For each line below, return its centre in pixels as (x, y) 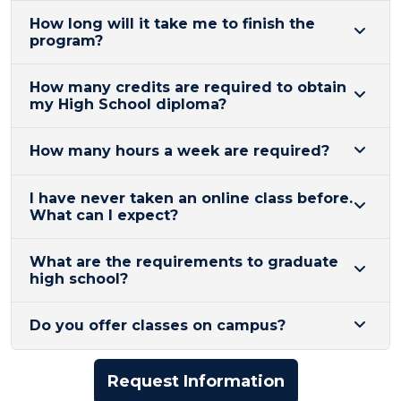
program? (66, 40)
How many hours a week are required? (179, 151)
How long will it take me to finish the (172, 23)
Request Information (196, 381)
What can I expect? (104, 215)
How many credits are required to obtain (188, 87)
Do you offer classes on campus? (158, 326)
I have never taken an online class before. (191, 198)
